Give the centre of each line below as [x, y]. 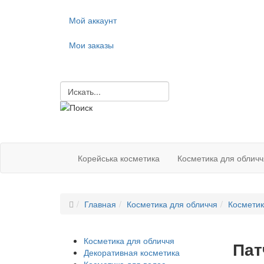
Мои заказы [91, 45]
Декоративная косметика [132, 252]
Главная [100, 204]
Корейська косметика [119, 158]
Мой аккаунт [93, 20]
